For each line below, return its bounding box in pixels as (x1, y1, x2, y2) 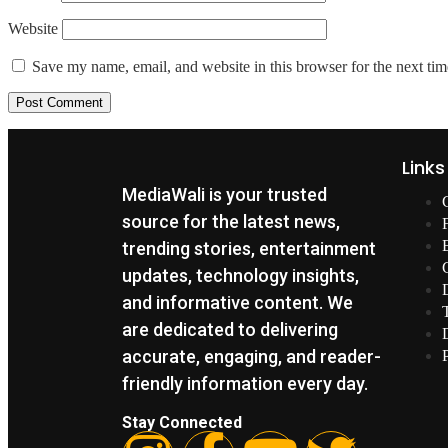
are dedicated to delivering (122, 319, 338, 341)
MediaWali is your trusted (122, 184, 327, 206)
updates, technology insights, (122, 265, 359, 287)
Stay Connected (122, 413, 242, 433)
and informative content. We (122, 292, 353, 314)
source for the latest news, (122, 211, 340, 233)
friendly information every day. (122, 373, 368, 395)
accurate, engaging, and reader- (122, 346, 381, 368)
